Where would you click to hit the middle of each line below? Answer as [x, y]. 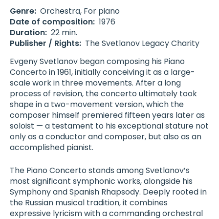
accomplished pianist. [52, 147]
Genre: [23, 11]
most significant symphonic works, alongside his [101, 181]
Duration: [28, 32]
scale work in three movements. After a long [95, 83]
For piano [102, 11]
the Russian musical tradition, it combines [89, 203]
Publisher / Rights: [45, 43]
